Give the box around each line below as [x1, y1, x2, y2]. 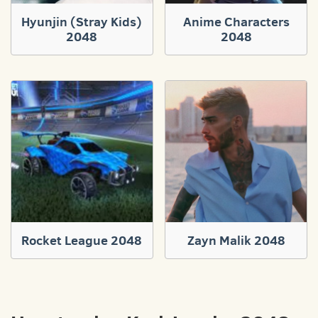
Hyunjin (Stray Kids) [21, 12, 143, 31]
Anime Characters [182, 12, 290, 31]
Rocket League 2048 [21, 231, 143, 249]
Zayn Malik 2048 [187, 231, 285, 249]
